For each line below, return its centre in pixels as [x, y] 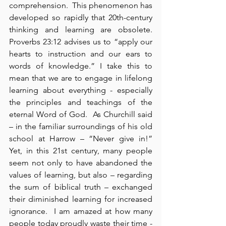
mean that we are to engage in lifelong [81, 78]
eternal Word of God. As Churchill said [81, 114]
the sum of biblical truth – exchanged [81, 187]
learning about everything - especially [81, 90]
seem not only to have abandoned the [81, 163]
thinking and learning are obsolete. [81, 30]
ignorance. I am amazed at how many [81, 211]
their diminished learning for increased [81, 199]
